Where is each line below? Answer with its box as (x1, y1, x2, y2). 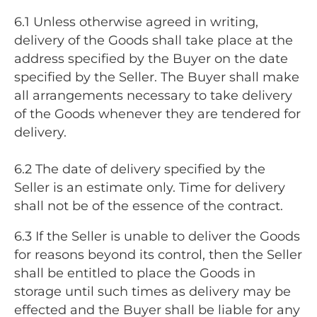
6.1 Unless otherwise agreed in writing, (14, 13, 258, 30)
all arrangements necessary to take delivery (14, 87, 292, 103)
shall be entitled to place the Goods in (14, 265, 255, 282)
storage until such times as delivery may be (14, 284, 291, 300)
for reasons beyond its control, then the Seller (14, 247, 302, 263)
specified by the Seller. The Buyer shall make (14, 69, 299, 85)
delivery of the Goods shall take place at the (14, 32, 293, 48)
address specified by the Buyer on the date (14, 50, 288, 67)
